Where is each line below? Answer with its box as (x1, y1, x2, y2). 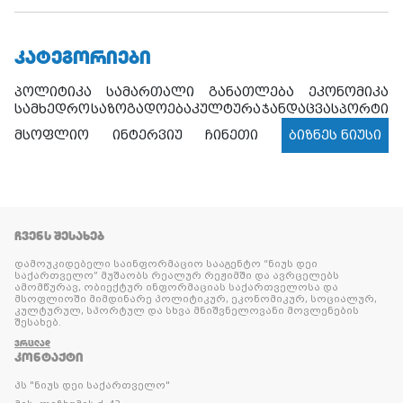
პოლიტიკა (14, 84, 92, 99)
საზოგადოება (90, 101, 192, 116)
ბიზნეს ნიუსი (288, 127, 381, 142)
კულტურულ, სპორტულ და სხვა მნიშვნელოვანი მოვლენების (14, 305, 359, 316)
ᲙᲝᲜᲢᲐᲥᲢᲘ (14, 348, 83, 365)
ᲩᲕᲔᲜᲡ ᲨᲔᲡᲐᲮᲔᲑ (14, 227, 104, 244)
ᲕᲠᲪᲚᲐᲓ (14, 336, 50, 349)
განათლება (209, 84, 294, 99)
